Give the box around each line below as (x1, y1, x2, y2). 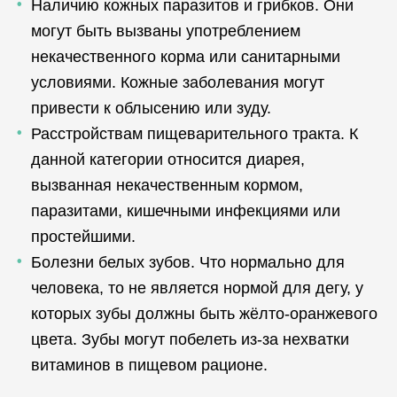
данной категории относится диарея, (31, 151, 305, 168)
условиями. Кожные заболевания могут (31, 74, 324, 91)
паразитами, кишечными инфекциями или (31, 202, 340, 220)
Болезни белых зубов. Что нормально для (31, 253, 345, 271)
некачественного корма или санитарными (31, 48, 340, 66)
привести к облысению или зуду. (31, 99, 271, 117)
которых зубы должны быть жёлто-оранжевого (31, 305, 378, 323)
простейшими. (31, 228, 136, 245)
